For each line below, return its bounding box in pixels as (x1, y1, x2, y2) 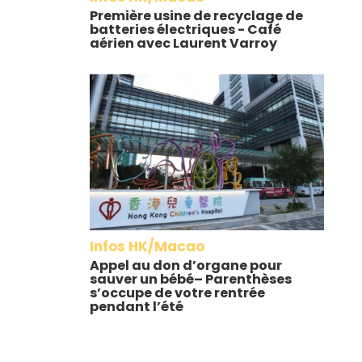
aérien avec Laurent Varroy (89, 33, 277, 53)
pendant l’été (89, 297, 183, 317)
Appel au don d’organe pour (89, 256, 282, 276)
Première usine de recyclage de (89, 6, 303, 25)
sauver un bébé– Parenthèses (89, 270, 292, 289)
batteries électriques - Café (89, 19, 281, 39)
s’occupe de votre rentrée (89, 284, 265, 303)
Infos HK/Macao (89, 237, 204, 257)
